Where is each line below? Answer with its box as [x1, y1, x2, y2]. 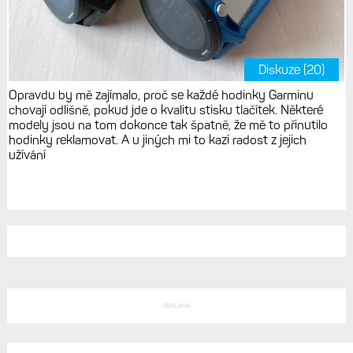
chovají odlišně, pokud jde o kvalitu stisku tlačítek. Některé [8, 102, 323, 117]
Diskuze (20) [258, 61, 325, 77]
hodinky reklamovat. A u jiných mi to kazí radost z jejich [8, 132, 307, 147]
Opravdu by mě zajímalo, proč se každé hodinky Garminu [8, 87, 314, 102]
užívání [8, 147, 46, 162]
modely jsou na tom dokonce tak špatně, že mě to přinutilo [8, 117, 328, 132]
